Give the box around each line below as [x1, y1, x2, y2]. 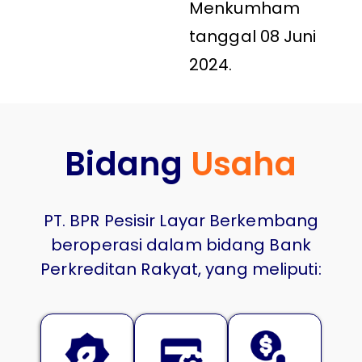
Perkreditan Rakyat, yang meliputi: [40, 257, 322, 280]
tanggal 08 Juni [189, 24, 317, 48]
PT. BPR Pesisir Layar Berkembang [43, 208, 319, 232]
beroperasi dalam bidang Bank [51, 233, 311, 256]
